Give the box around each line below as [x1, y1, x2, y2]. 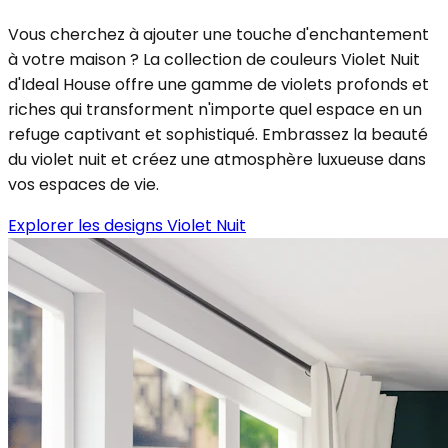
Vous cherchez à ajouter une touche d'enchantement [8, 22, 429, 46]
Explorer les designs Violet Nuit [8, 213, 246, 237]
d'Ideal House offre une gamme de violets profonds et [8, 72, 429, 96]
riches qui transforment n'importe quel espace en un [8, 97, 422, 121]
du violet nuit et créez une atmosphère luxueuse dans [8, 147, 426, 171]
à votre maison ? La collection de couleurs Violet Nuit [8, 47, 420, 71]
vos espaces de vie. [8, 172, 159, 196]
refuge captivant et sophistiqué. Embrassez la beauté [8, 122, 428, 146]
